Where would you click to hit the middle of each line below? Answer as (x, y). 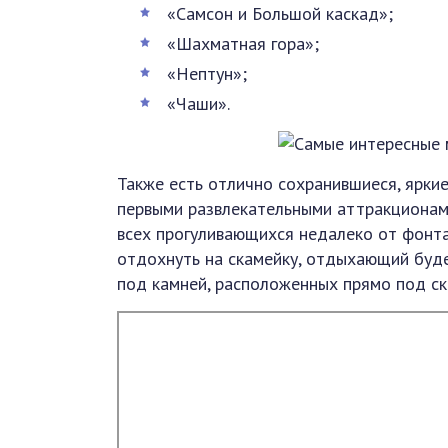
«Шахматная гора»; (243, 43)
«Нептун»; (207, 73)
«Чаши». (198, 103)
